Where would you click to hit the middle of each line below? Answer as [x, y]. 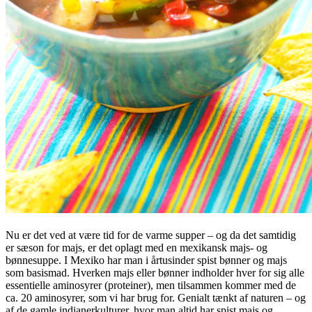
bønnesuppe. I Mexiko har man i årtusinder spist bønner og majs [146, 260]
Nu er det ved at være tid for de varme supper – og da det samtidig [151, 235]
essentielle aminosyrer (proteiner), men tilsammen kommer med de [151, 286]
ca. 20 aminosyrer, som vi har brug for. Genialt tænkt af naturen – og [156, 298]
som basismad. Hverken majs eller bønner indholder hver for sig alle [155, 273]
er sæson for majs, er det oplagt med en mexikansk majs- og [136, 248]
